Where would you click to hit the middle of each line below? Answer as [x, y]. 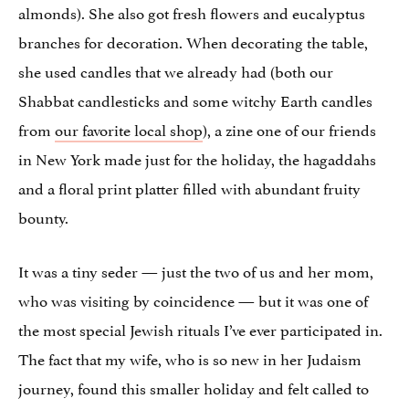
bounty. [43, 216]
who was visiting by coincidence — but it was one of [193, 299]
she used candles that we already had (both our [176, 70]
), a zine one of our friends [289, 128]
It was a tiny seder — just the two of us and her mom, [196, 270]
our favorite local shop [129, 128]
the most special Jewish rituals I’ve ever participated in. [200, 328]
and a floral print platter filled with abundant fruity [189, 187]
